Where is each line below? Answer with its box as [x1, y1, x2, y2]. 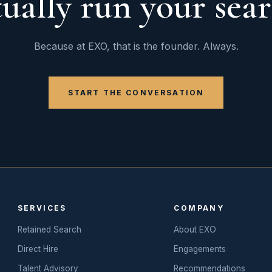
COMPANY [174, 203, 225, 212]
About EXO [174, 225, 217, 234]
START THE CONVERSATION [67, 88, 205, 97]
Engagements [174, 244, 226, 254]
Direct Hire [17, 244, 58, 254]
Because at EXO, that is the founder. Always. [33, 40, 239, 52]
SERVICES [17, 203, 67, 212]
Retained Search [17, 225, 81, 234]
